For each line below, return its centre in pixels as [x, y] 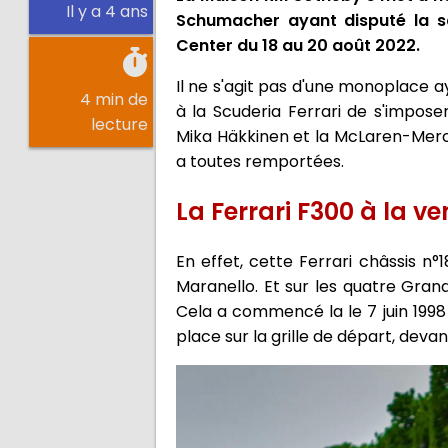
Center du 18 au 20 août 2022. [297, 45]
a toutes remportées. [259, 161]
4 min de [114, 99]
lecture [120, 124]
